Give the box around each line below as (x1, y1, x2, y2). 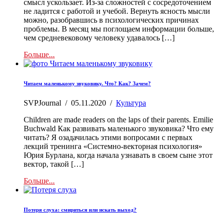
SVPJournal (24, 98, 61, 107)
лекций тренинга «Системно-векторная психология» (24, 142, 202, 150)
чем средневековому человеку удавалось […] (24, 33, 175, 42)
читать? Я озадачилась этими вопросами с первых (24, 133, 192, 142)
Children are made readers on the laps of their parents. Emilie (24, 115, 213, 124)
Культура (116, 98, 146, 107)
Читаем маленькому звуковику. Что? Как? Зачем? (24, 80, 151, 86)
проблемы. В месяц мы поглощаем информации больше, (24, 24, 214, 33)
